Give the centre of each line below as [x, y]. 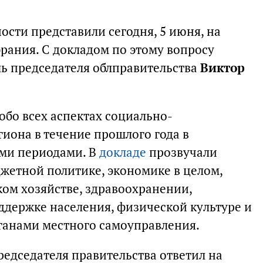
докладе [123, 152]
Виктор [222, 68]
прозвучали [182, 152]
